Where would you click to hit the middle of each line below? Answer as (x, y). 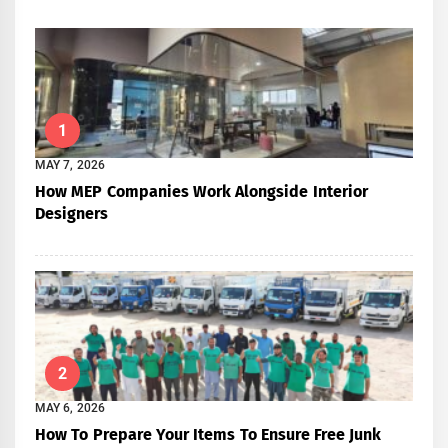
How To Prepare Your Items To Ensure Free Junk (208, 435)
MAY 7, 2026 (70, 165)
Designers (71, 214)
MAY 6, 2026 (70, 408)
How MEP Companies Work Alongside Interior (201, 192)
